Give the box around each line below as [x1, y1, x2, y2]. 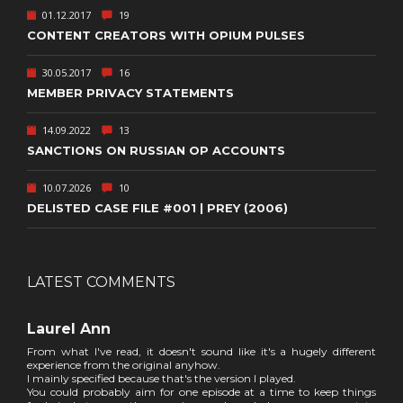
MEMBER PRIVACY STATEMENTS [27, 85, 234, 100]
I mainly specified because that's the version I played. [27, 371, 296, 385]
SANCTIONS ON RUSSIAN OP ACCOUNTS [27, 142, 285, 157]
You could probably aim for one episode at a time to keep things [27, 384, 376, 399]
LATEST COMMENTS [27, 273, 175, 291]
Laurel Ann [27, 319, 111, 337]
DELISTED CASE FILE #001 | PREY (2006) [27, 200, 288, 215]
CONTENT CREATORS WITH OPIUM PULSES [27, 27, 305, 42]
